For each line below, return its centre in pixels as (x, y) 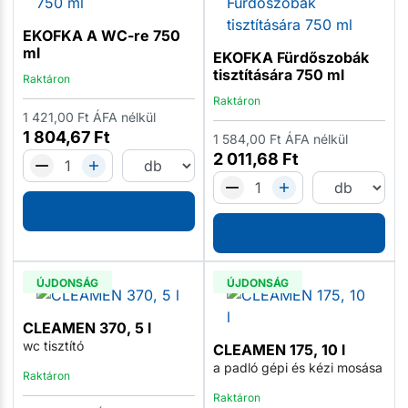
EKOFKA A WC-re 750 (101, 35)
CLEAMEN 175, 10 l (279, 349)
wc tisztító (53, 345)
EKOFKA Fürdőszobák (291, 57)
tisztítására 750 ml (278, 74)
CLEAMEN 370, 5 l (87, 327)
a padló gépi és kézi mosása (297, 367)
